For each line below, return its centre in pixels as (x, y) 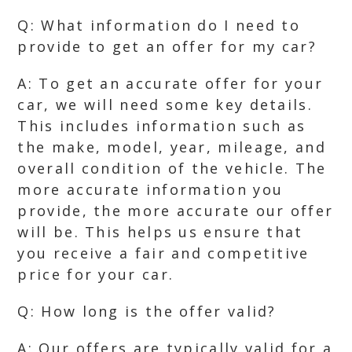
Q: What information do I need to (159, 25)
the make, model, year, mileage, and (172, 147)
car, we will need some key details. (165, 104)
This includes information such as (162, 126)
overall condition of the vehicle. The (172, 168)
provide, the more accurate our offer (176, 211)
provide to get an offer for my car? (167, 46)
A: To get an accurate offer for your (170, 83)
